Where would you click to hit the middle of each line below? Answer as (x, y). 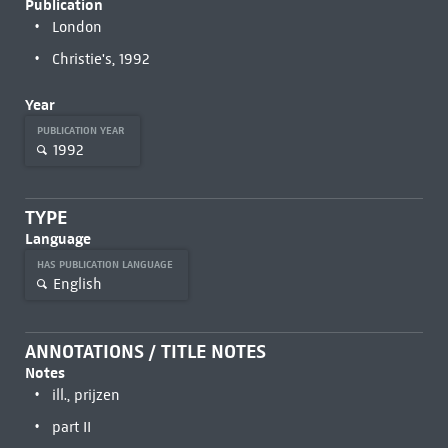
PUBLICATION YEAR (82, 130)
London (76, 27)
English (77, 283)
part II (71, 427)
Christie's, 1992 (100, 59)
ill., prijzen (85, 395)
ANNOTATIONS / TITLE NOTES (145, 351)
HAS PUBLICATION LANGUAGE (106, 264)
